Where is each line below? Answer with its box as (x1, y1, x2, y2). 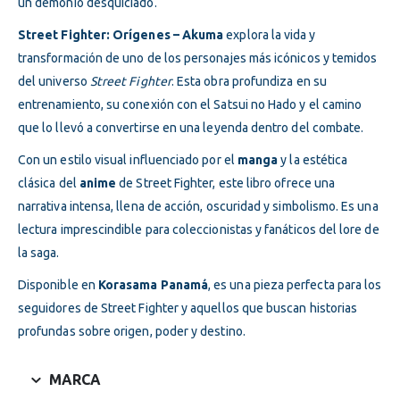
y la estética (278, 152, 348, 167)
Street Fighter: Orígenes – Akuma (18, 27, 224, 42)
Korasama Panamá (97, 277, 209, 292)
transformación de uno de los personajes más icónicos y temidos (18, 50, 378, 65)
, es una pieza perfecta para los (208, 277, 382, 292)
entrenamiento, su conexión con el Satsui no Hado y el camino (18, 96, 362, 112)
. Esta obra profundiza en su (171, 73, 327, 88)
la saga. (18, 245, 60, 260)
